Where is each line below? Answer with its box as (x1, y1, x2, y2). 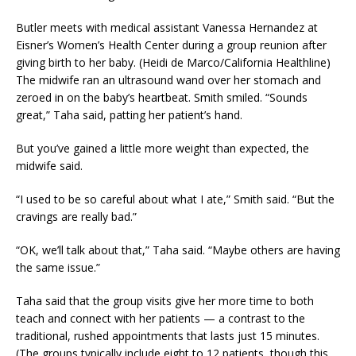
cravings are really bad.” (16, 209, 137, 224)
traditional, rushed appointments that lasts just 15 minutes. (16, 328, 319, 343)
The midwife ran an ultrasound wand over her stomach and (16, 72, 321, 87)
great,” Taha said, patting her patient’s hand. (16, 107, 242, 122)
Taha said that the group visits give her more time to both (16, 293, 314, 308)
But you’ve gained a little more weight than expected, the (16, 141, 309, 156)
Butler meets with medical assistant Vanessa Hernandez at (16, 20, 318, 35)
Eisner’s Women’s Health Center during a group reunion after (16, 37, 327, 52)
